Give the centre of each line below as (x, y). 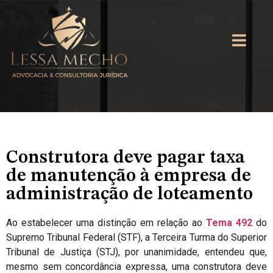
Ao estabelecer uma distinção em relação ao (106, 223)
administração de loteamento (129, 194)
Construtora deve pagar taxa (126, 158)
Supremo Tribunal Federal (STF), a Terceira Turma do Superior (136, 237)
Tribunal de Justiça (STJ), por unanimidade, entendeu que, (136, 252)
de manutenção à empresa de (129, 176)
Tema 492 (229, 223)
